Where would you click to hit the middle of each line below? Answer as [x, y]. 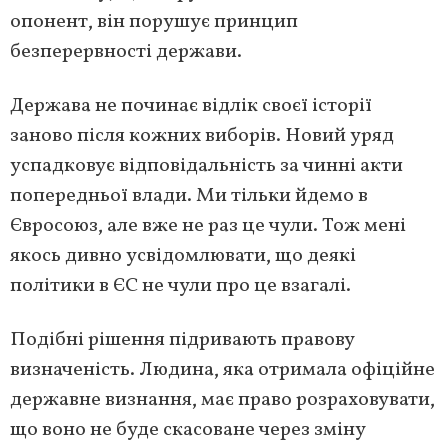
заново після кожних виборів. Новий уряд [202, 135]
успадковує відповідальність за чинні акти [206, 165]
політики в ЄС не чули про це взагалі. [180, 285]
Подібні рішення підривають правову [182, 339]
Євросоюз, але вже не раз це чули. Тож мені [208, 225]
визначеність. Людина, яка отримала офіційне [222, 369]
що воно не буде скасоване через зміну [188, 429]
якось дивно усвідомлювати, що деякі [183, 255]
